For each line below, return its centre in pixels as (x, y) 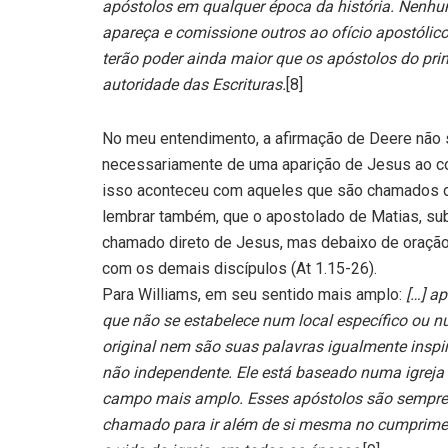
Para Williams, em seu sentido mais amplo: (254, 295)
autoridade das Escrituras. (194, 85)
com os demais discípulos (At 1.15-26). (239, 269)
